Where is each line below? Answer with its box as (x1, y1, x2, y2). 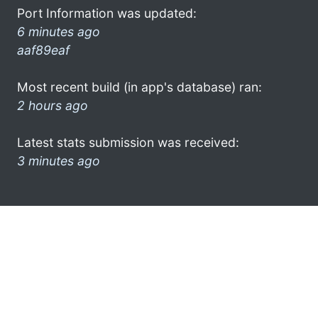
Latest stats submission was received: (17, 134, 239, 150)
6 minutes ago (17, 23, 100, 39)
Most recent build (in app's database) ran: (17, 79, 262, 94)
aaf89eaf (17, 42, 70, 57)
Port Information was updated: (17, 5, 197, 21)
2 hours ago (17, 97, 88, 113)
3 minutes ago (17, 153, 100, 168)
